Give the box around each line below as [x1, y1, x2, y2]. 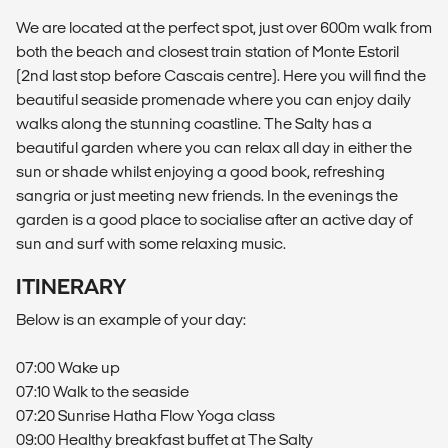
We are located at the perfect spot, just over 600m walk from [16, 19, 432, 37]
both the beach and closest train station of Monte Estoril [16, 43, 399, 61]
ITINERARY [16, 275, 126, 299]
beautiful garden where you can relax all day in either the [16, 139, 412, 157]
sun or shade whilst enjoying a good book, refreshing [16, 163, 385, 181]
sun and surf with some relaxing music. [16, 235, 286, 253]
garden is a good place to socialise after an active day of [16, 211, 413, 229]
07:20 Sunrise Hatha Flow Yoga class [16, 407, 275, 425]
